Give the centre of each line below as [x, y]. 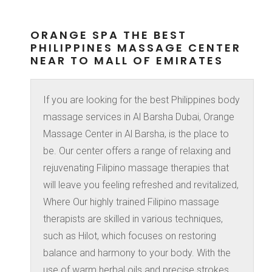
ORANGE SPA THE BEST [109, 35]
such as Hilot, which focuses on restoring [130, 236]
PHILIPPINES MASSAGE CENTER [136, 47]
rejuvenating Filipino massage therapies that [136, 168]
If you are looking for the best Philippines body [141, 100]
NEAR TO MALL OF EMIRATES [127, 60]
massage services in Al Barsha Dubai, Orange [139, 117]
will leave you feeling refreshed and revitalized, [141, 185]
